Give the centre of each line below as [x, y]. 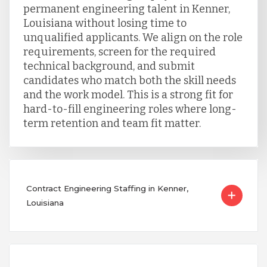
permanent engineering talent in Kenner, [126, 9]
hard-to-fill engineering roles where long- [130, 109]
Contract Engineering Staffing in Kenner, [107, 188]
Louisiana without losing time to [105, 23]
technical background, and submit [109, 66]
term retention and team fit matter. [112, 123]
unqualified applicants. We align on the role [133, 37]
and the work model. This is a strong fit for [128, 94]
